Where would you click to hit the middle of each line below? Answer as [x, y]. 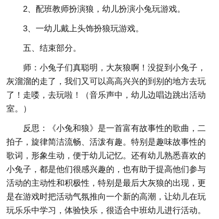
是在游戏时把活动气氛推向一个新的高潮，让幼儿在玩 [106, 197]
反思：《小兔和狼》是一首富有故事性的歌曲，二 [115, 128]
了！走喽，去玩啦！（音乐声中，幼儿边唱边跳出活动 [106, 95]
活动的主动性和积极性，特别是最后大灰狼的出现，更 [106, 183]
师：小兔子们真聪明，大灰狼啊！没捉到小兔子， [115, 68]
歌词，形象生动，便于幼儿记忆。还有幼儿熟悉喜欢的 [106, 156]
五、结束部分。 [52, 48]
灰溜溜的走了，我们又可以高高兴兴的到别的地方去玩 [106, 81]
